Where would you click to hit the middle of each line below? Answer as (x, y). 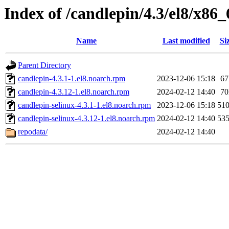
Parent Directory (44, 65)
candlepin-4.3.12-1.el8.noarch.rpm (74, 92)
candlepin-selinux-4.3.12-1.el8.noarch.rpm (86, 119)
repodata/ (33, 132)
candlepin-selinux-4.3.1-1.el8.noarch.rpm (84, 105)
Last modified (186, 41)
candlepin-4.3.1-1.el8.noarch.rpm (72, 79)
